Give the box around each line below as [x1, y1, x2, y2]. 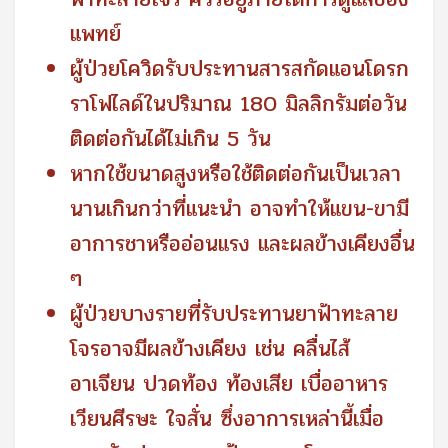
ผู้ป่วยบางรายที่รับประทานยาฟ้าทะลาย [70, 297, 398, 332]
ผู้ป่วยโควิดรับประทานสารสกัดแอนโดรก [70, 52, 409, 87]
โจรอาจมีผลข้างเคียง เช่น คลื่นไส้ [70, 332, 350, 367]
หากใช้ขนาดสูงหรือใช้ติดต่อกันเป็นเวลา [70, 157, 401, 192]
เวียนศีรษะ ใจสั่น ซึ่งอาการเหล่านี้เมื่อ [70, 402, 384, 437]
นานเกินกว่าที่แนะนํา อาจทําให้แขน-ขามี [70, 192, 409, 227]
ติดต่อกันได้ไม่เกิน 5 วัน [70, 122, 271, 157]
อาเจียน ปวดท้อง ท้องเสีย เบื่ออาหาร [70, 367, 388, 402]
